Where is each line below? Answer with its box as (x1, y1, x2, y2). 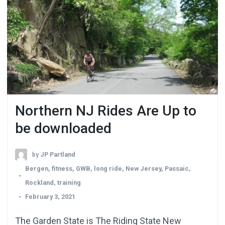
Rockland (25, 178, 54, 186)
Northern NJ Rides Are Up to (15, 102, 196, 119)
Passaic (165, 164, 189, 172)
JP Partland (40, 150, 75, 158)
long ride (94, 164, 122, 172)
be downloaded (15, 120, 111, 137)
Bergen (25, 164, 48, 172)
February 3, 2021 (25, 193, 75, 201)
